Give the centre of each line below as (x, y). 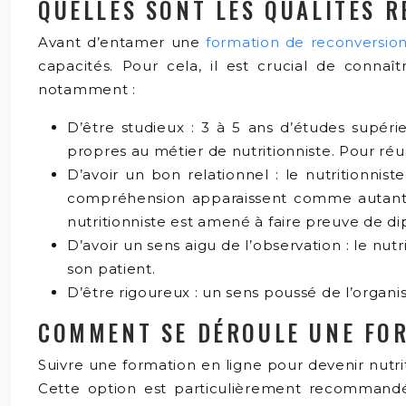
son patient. (111, 269)
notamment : (87, 89)
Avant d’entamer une (122, 42)
